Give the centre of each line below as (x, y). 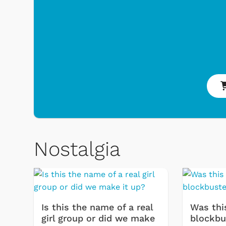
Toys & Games (60, 174)
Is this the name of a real (97, 207)
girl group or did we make (98, 218)
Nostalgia (77, 149)
